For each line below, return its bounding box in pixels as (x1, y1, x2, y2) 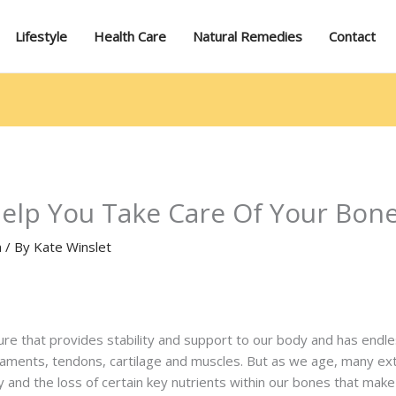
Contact (329, 27, 376, 45)
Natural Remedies (193, 27, 302, 45)
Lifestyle (15, 27, 67, 45)
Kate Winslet (34, 238, 112, 256)
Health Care (94, 27, 166, 45)
